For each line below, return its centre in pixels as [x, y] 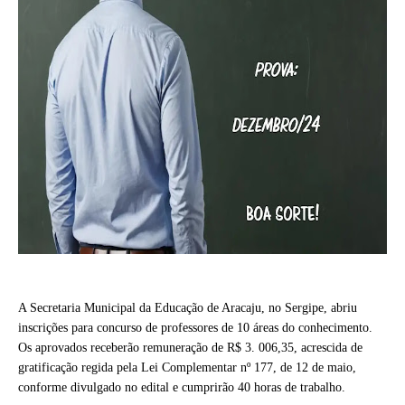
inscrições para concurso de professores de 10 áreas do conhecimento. [195, 328]
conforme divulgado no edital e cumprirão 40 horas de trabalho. [182, 387]
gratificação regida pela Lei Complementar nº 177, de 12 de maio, [187, 367]
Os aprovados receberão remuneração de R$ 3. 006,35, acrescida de [190, 348]
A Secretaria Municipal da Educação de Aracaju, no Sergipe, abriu [188, 308]
